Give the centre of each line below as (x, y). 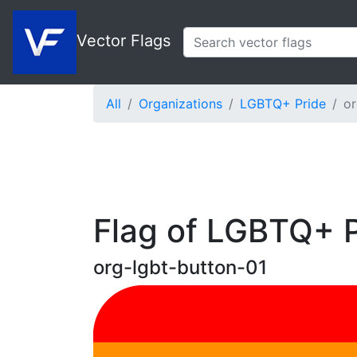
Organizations (180, 104)
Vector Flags (124, 41)
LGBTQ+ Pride (283, 104)
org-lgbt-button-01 (180, 267)
